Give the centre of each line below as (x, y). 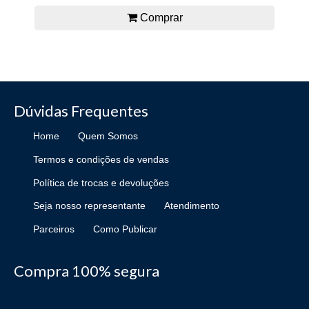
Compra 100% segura (87, 270)
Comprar (160, 17)
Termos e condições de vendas (101, 160)
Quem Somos (108, 136)
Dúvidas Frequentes (81, 110)
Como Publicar (126, 229)
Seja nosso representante (89, 206)
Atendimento (192, 206)
